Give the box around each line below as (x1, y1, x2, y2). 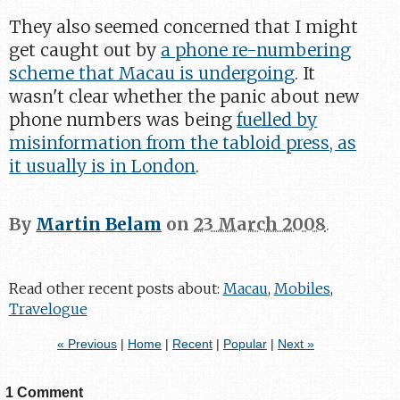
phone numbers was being (9, 108, 237, 130)
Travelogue (8, 299, 87, 318)
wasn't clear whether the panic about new (9, 85, 360, 107)
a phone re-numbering (161, 38, 352, 61)
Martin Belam (36, 213, 162, 236)
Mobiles (273, 279, 330, 297)
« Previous (56, 337, 117, 351)
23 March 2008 (194, 213, 327, 236)
